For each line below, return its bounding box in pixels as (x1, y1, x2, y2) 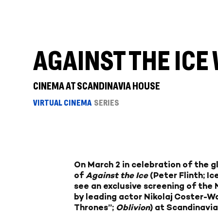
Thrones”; (74, 202, 116, 212)
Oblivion (116, 202, 150, 212)
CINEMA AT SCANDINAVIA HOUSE (33, 81, 160, 91)
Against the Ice (86, 170, 148, 180)
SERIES (94, 98, 119, 107)
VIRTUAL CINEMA (33, 98, 91, 107)
